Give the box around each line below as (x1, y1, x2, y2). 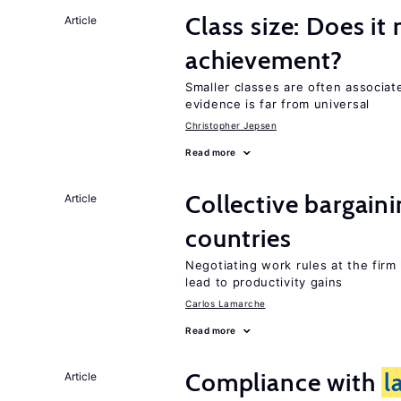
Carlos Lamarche (185, 298, 266, 309)
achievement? (185, 45, 344, 75)
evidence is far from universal (185, 97, 370, 111)
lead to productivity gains (185, 275, 344, 289)
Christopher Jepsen (185, 120, 277, 131)
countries (185, 223, 292, 253)
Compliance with (185, 367, 382, 397)
